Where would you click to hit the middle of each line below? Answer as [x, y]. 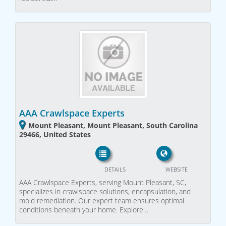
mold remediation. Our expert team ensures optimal [102, 201]
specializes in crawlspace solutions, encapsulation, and [105, 192]
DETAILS [115, 169]
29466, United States [55, 134]
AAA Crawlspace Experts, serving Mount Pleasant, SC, [103, 183]
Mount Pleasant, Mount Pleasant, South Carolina [113, 125]
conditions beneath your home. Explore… [84, 210]
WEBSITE [176, 169]
